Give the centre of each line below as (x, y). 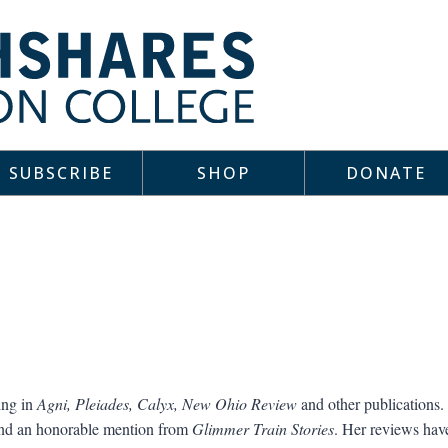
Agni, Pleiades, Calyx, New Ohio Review (166, 403)
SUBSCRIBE (60, 172)
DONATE (386, 172)
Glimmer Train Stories (262, 428)
